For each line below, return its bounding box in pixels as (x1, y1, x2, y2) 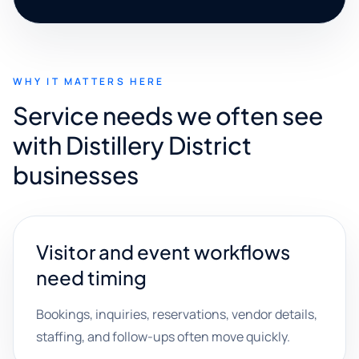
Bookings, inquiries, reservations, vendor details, (36, 305, 317, 323)
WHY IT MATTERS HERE (13, 75, 165, 88)
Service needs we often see (13, 100, 323, 131)
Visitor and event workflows (36, 240, 290, 264)
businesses (13, 159, 139, 190)
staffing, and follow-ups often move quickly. (36, 328, 290, 345)
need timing (36, 265, 147, 289)
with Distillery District (13, 130, 252, 160)
